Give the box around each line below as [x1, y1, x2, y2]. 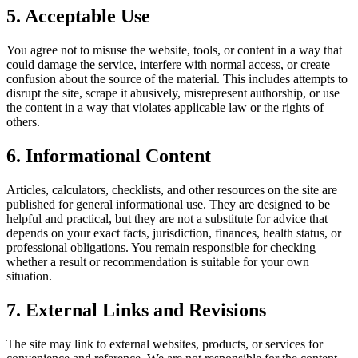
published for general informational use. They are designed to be [6, 197, 330, 211]
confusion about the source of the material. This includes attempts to [6, 71, 348, 86]
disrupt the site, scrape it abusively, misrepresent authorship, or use [6, 86, 340, 100]
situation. [6, 268, 52, 283]
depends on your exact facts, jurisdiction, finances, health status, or [6, 225, 341, 240]
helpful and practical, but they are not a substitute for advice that [6, 211, 328, 225]
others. [6, 114, 40, 129]
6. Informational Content [6, 145, 211, 166]
